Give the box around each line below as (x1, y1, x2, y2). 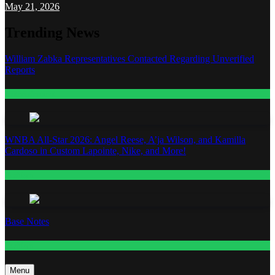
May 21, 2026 (5, 1, 60, 12)
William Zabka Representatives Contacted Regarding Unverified (5, 53, 254, 64)
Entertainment (5, 89, 55, 99)
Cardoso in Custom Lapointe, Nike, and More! (5, 145, 186, 157)
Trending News (5, 24, 99, 41)
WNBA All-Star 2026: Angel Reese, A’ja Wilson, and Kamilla (5, 134, 246, 145)
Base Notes (5, 215, 49, 227)
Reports (5, 64, 35, 75)
